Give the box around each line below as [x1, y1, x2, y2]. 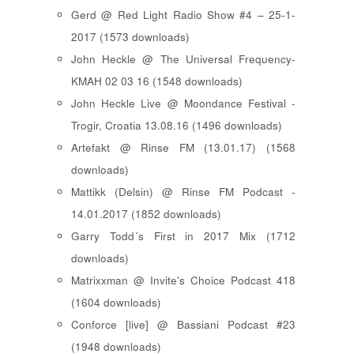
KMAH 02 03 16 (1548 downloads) [71, 73, 243, 89]
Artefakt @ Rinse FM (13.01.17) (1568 [71, 140, 296, 156]
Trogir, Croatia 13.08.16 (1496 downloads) [71, 118, 282, 134]
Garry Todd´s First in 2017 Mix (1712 [71, 228, 296, 244]
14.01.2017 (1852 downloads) [71, 206, 221, 222]
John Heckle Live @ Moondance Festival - [71, 96, 296, 111]
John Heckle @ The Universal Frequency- [71, 51, 296, 67]
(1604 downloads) [71, 295, 161, 311]
